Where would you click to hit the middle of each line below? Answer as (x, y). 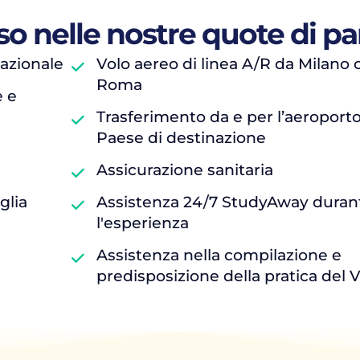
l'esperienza (143, 223)
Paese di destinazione (181, 138)
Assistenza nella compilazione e (219, 255)
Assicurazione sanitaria (185, 170)
